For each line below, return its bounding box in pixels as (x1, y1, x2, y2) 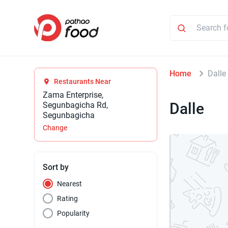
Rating (57, 194, 78, 203)
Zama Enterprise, (43, 90, 104, 100)
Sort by (43, 162, 69, 173)
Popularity (57, 209, 90, 218)
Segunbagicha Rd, (43, 100, 108, 110)
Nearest (57, 180, 82, 188)
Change (43, 124, 68, 132)
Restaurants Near (54, 77, 111, 86)
